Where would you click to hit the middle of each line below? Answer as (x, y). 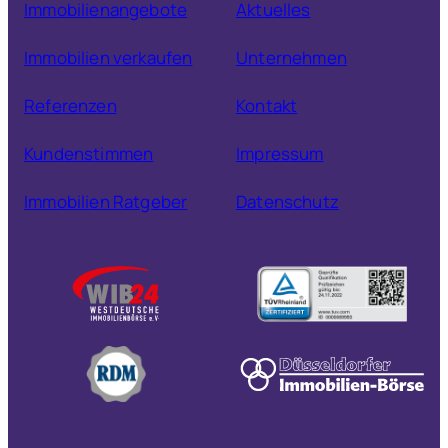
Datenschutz (287, 201)
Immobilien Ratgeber (106, 201)
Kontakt (267, 105)
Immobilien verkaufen (108, 57)
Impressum (280, 153)
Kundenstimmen (89, 153)
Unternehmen (291, 57)
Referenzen (70, 105)
